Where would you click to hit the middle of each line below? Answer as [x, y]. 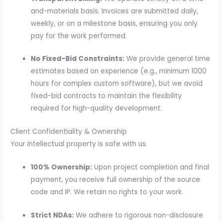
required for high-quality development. [97, 109]
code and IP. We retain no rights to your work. [107, 192]
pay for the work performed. [79, 36]
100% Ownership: [62, 167]
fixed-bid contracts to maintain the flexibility [107, 96]
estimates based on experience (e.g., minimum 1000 [119, 71]
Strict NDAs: [53, 216]
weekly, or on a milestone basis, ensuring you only [114, 23]
